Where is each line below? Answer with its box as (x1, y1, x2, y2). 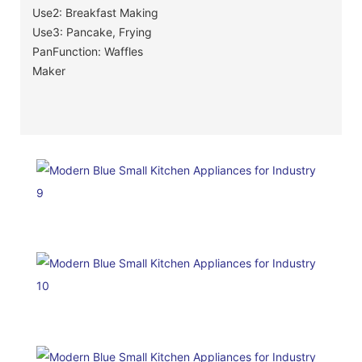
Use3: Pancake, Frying (32, 24, 152, 39)
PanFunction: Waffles (32, 44, 143, 58)
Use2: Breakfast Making (32, 5, 158, 19)
